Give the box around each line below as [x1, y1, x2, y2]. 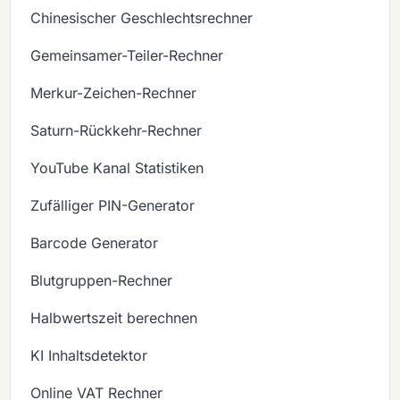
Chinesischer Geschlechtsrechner [30, 9, 254, 28]
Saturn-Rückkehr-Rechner [30, 121, 203, 140]
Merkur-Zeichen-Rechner [30, 84, 197, 103]
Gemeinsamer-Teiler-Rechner [30, 46, 224, 65]
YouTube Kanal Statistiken [30, 159, 204, 178]
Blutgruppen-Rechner [30, 271, 173, 290]
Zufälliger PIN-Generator [30, 196, 196, 215]
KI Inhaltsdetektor [30, 346, 148, 365]
